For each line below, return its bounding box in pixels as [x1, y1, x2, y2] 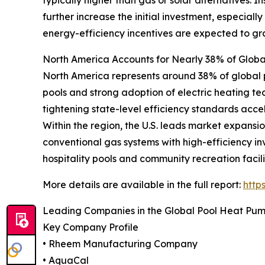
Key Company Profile [43, 221, 138, 233]
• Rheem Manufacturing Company [43, 237, 198, 250]
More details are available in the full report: [43, 178, 243, 190]
